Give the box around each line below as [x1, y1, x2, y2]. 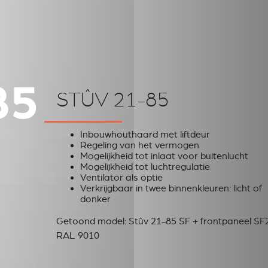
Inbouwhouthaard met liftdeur [80, 129, 210, 141]
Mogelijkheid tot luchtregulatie [80, 162, 210, 173]
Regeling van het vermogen [80, 140, 199, 151]
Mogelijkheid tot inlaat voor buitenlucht [80, 151, 248, 162]
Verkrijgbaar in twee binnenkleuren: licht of [80, 183, 262, 194]
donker [80, 194, 111, 205]
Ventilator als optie [80, 172, 163, 184]
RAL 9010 [56, 230, 99, 242]
